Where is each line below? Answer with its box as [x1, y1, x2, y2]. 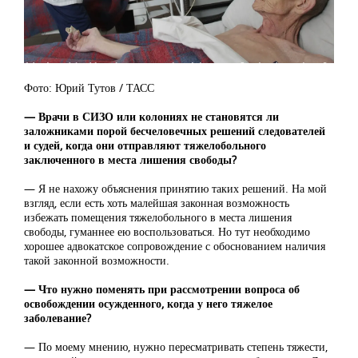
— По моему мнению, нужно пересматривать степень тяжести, [24, 339, 328, 355]
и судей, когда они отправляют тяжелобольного [24, 137, 266, 153]
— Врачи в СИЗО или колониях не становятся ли [24, 109, 279, 125]
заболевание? [24, 310, 91, 326]
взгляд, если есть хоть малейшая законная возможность [24, 195, 289, 211]
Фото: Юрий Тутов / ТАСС [24, 80, 154, 96]
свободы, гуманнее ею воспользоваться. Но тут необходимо [24, 224, 310, 240]
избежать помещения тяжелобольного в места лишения [24, 209, 292, 225]
